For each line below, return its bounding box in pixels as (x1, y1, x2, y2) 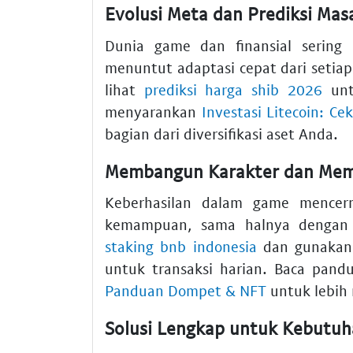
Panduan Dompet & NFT (105, 281, 266, 300)
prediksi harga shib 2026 (143, 80, 322, 98)
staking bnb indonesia (105, 237, 257, 256)
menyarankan (105, 102, 202, 121)
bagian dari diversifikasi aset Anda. (105, 124, 338, 143)
